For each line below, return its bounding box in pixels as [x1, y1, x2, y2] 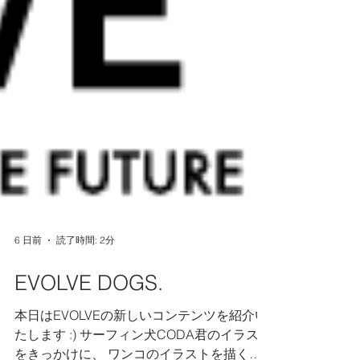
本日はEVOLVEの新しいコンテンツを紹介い [14, 336, 268, 352]
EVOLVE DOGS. [14, 299, 163, 325]
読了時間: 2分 [56, 262, 115, 275]
